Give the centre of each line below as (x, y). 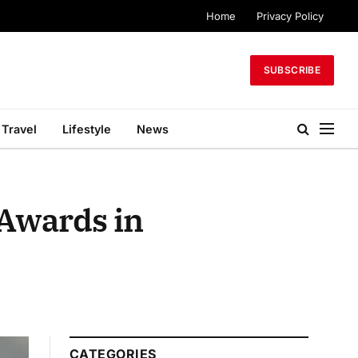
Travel (19, 129)
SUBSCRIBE (292, 70)
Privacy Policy (290, 16)
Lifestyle (87, 129)
